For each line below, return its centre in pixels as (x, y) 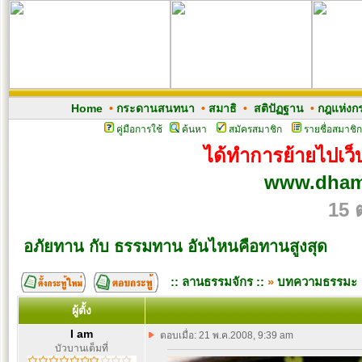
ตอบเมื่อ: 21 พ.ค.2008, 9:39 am (227, 335)
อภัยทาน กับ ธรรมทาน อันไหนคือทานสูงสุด (175, 246)
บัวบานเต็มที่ (82, 348)
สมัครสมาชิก (255, 129)
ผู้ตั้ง (82, 310)
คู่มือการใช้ (139, 129)
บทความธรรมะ (317, 282)
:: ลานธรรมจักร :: (217, 282)
